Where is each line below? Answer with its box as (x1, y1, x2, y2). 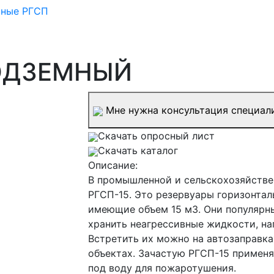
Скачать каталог (98, 144, 178, 157)
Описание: (88, 159, 138, 172)
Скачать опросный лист (98, 130, 215, 143)
